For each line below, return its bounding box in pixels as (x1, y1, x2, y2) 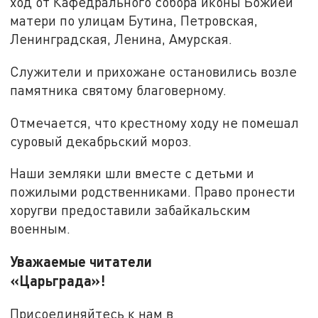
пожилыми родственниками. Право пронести (10, 183, 296, 200)
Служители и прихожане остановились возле (10, 63, 297, 80)
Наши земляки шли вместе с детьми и (10, 165, 255, 182)
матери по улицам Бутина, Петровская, (10, 12, 258, 29)
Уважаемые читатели (10, 253, 153, 270)
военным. (10, 220, 71, 237)
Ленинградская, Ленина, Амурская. (10, 31, 233, 48)
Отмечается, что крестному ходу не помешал (10, 114, 300, 131)
